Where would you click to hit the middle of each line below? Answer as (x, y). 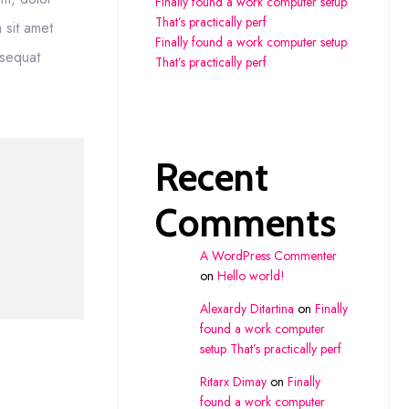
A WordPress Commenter (268, 256)
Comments (245, 223)
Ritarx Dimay (233, 382)
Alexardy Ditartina (246, 309)
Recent (211, 177)
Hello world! (251, 276)
